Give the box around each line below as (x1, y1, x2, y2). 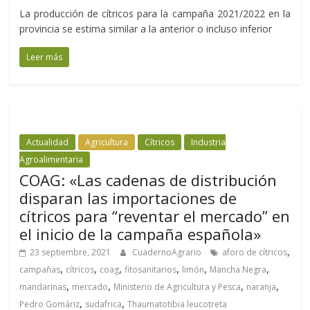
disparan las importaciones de (19, 188, 237, 209)
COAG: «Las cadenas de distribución (19, 170, 277, 191)
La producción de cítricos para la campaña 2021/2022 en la (19, 7, 291, 21)
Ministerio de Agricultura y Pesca (113, 281, 241, 293)
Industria (191, 136, 226, 149)
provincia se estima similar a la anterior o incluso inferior (19, 22, 273, 36)
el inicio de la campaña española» (19, 224, 262, 245)
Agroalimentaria (19, 154, 84, 166)
